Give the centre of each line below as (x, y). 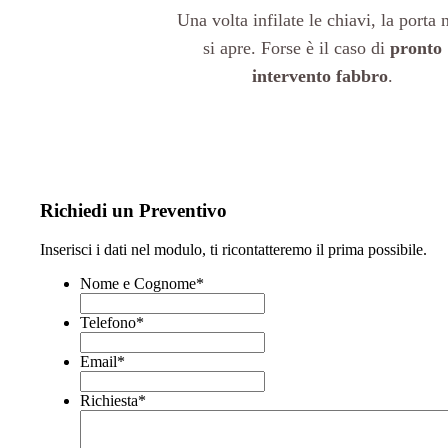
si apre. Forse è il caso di (297, 47)
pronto (416, 47)
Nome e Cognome (138, 283)
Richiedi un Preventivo (133, 211)
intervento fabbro (320, 75)
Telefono (108, 322)
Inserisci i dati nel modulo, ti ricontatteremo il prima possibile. (233, 249)
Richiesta (109, 400)
